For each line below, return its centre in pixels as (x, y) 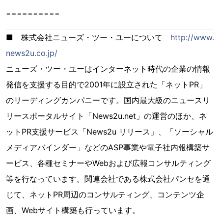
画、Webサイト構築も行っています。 (73, 210)
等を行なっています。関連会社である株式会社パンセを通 (108, 179)
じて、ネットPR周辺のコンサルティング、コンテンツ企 (105, 194)
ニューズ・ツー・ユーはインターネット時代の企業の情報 (108, 69)
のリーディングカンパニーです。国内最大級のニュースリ (108, 100)
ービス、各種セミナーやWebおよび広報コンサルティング (108, 163)
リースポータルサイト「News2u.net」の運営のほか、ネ (106, 116)
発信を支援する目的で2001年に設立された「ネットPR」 (106, 84)
